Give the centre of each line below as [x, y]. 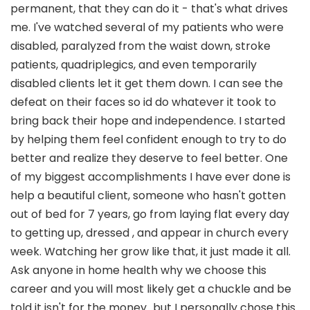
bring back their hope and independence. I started [148, 121]
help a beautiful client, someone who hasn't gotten [148, 196]
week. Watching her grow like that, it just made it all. [151, 252]
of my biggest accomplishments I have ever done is [151, 177]
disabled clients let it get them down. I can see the [147, 84]
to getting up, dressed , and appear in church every [149, 233]
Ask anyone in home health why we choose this [138, 271]
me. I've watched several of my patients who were [147, 28]
